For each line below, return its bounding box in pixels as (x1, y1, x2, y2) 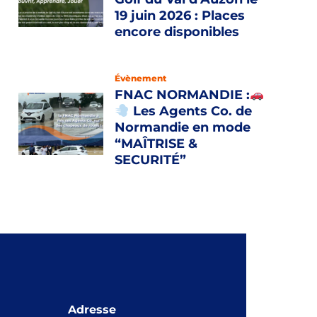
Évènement (115, 73, 166, 83)
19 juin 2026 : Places (115, 8, 245, 23)
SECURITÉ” (115, 152, 186, 168)
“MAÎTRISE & (115, 136, 197, 151)
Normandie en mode (115, 120, 250, 135)
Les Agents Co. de (129, 103, 252, 119)
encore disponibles (115, 24, 239, 40)
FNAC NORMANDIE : (115, 87, 250, 103)
